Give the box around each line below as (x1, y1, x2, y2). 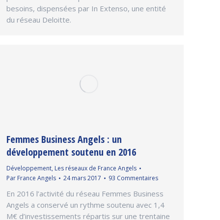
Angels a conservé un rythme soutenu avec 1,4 (6, 200, 165, 210)
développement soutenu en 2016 (6, 145, 136, 159)
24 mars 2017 (63, 174, 101, 183)
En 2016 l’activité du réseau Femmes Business (6, 189, 164, 199)
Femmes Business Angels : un (6, 133, 122, 146)
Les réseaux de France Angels (55, 164, 137, 173)
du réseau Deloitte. (6, 14, 71, 25)
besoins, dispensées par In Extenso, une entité (6, 3, 166, 13)
